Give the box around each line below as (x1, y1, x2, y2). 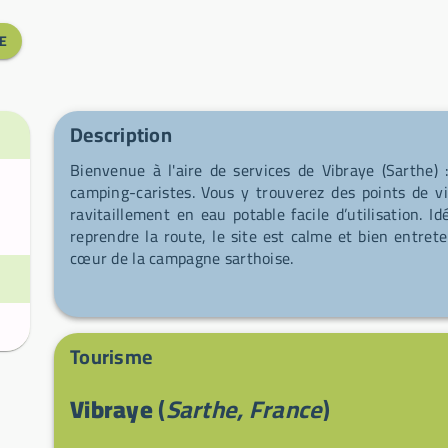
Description (70, 116, 172, 153)
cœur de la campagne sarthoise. (70, 243, 294, 273)
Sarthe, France (165, 387, 323, 432)
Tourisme (70, 338, 152, 375)
